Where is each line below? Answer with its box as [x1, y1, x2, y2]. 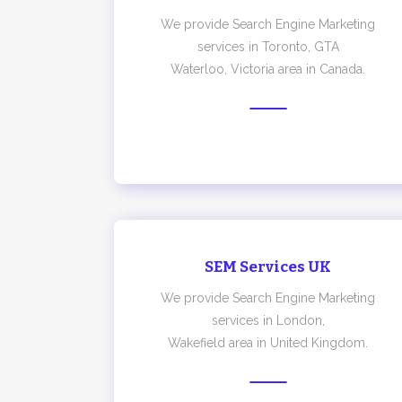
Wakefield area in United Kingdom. [168, 336, 369, 350]
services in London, [211, 313, 325, 328]
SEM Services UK [205, 258, 332, 276]
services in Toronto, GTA [197, 39, 339, 54]
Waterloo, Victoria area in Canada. [170, 62, 366, 76]
